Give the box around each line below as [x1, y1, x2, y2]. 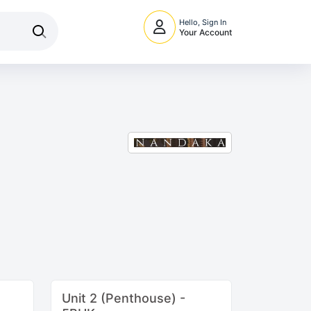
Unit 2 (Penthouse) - [62, 290, 185, 305]
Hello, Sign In [179, 17, 226, 28]
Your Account [179, 27, 232, 38]
